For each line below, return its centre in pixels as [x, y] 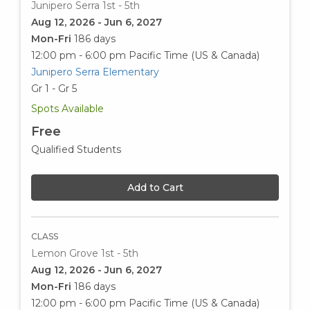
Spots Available [67, 109]
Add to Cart [155, 188]
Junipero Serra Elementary [95, 72]
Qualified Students [76, 150]
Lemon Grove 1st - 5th [85, 254]
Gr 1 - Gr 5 [54, 89]
